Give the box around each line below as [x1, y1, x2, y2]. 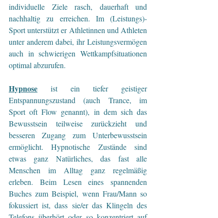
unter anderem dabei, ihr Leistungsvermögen [9, 36, 147, 47]
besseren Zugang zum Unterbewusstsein [9, 129, 147, 140]
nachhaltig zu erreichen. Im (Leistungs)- [9, 13, 147, 23]
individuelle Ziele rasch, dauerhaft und [9, 1, 147, 12]
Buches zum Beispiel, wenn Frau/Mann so [9, 188, 147, 199]
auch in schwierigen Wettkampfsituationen [9, 48, 147, 58]
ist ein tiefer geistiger [37, 83, 147, 93]
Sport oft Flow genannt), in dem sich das [9, 106, 147, 117]
